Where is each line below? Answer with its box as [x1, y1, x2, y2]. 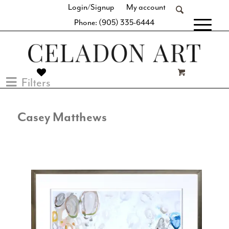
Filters [21, 76, 51, 90]
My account [126, 3, 166, 12]
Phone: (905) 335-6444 [74, 18, 155, 28]
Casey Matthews [17, 110, 107, 125]
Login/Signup [68, 3, 115, 12]
